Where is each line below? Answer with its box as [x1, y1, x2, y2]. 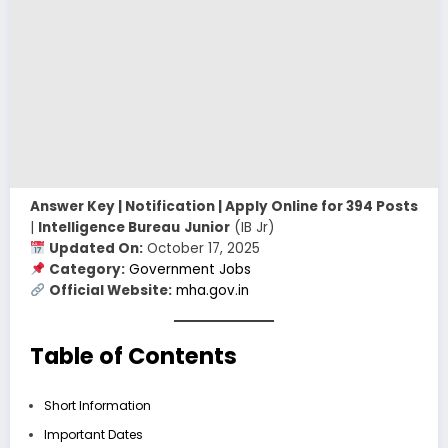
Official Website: [49, 280, 173, 300]
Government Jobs [129, 259, 252, 279]
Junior [184, 217, 230, 237]
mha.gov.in [176, 280, 250, 300]
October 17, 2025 [143, 238, 261, 258]
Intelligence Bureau [38, 217, 180, 237]
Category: [49, 259, 126, 279]
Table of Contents [30, 340, 237, 373]
